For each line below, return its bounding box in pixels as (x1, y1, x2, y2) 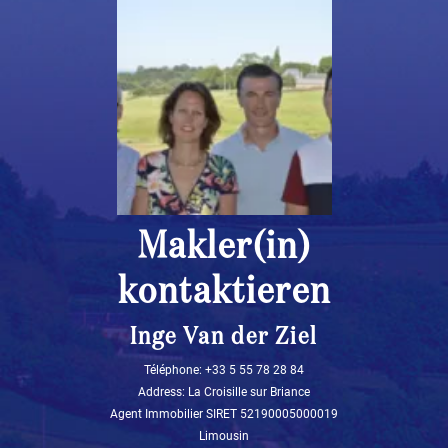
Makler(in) (137, 227, 311, 266)
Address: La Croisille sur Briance (138, 384, 310, 399)
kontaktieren (117, 272, 331, 311)
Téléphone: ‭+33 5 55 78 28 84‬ (144, 362, 304, 377)
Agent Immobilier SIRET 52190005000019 (110, 406, 338, 421)
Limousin (199, 428, 249, 443)
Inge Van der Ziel (130, 324, 318, 349)
